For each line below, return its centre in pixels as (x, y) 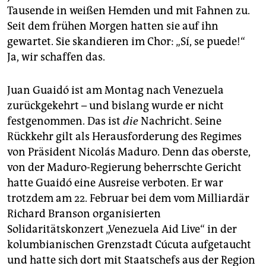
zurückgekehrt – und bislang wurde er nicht (115, 106)
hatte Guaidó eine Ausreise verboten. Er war (115, 183)
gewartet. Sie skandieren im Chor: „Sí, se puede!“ (126, 42)
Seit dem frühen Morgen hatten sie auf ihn (113, 26)
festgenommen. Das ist (65, 121)
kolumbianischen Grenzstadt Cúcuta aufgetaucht (129, 245)
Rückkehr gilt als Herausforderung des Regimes (124, 137)
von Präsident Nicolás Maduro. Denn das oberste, (129, 152)
